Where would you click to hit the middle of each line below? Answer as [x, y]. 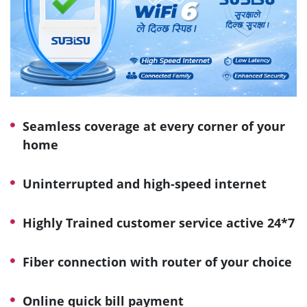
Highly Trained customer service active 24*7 [159, 222]
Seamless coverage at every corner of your [154, 126]
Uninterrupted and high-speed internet [145, 183]
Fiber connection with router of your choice [157, 261]
